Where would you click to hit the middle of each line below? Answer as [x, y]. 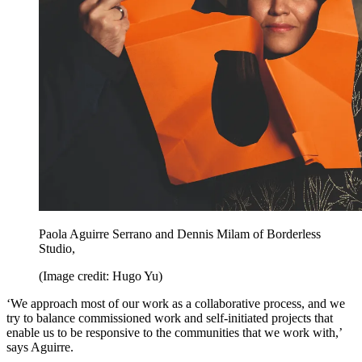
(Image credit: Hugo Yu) [101, 276]
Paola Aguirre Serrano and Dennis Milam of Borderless [180, 234]
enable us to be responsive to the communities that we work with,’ [174, 333]
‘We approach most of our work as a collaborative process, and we [176, 304]
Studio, [57, 249]
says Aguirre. [40, 347]
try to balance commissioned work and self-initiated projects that [170, 318]
